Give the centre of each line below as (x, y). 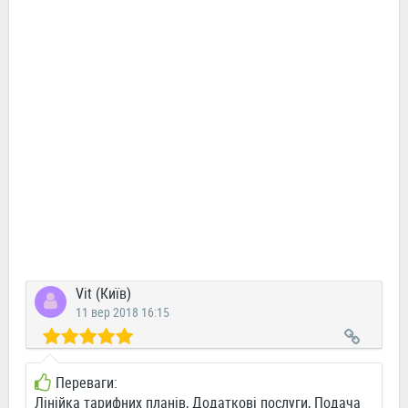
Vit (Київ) (103, 294)
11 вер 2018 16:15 (122, 312)
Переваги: (87, 383)
